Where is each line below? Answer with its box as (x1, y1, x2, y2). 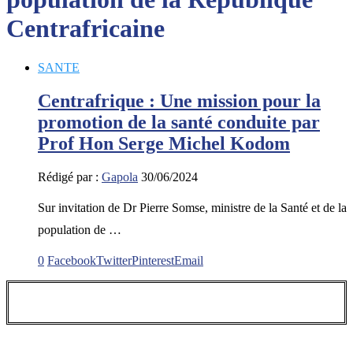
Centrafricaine (6, 14, 165, 43)
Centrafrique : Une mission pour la (38, 90, 321, 111)
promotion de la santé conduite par (38, 111, 320, 132)
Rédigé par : (38, 169, 102, 184)
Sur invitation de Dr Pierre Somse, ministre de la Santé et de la (38, 200, 347, 214)
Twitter (96, 253, 132, 267)
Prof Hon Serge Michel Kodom (38, 132, 290, 154)
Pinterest (132, 253, 174, 267)
